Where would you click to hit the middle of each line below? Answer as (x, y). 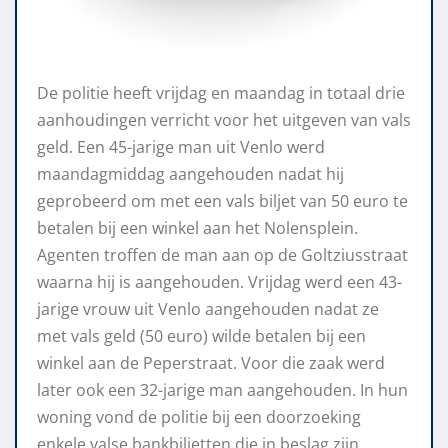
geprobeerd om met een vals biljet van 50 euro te (222, 201)
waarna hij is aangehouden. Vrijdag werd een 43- (219, 282)
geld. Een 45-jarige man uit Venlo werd (181, 147)
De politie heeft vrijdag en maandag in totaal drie (221, 93)
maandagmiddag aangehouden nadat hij (190, 174)
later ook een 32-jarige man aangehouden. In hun (222, 390)
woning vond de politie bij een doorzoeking (199, 417)
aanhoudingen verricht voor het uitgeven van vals (224, 120)
